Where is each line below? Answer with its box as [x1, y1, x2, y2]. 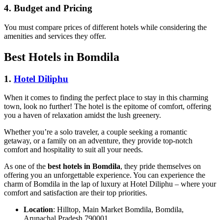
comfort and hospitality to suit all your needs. [4, 145, 143, 154]
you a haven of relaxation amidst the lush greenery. [4, 111, 163, 120]
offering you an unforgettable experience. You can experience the [4, 171, 205, 180]
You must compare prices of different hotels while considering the [4, 23, 207, 31]
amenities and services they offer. [4, 31, 108, 40]
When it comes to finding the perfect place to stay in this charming [4, 93, 208, 102]
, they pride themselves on [120, 162, 201, 171]
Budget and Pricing [14, 3, 92, 13]
